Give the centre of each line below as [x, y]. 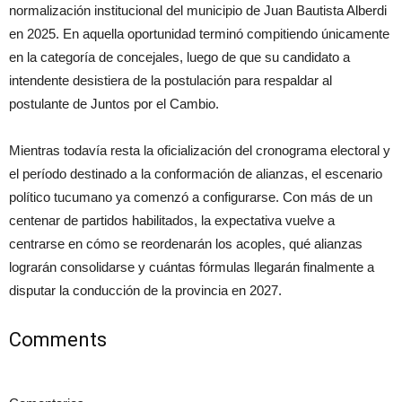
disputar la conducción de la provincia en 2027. [145, 291]
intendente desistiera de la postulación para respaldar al [170, 81]
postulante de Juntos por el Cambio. [114, 104]
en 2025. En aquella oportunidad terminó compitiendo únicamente [199, 34]
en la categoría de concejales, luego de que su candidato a [179, 57]
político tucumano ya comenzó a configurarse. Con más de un [191, 197]
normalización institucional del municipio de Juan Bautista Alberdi [198, 11]
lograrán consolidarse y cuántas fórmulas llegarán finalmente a [192, 267]
